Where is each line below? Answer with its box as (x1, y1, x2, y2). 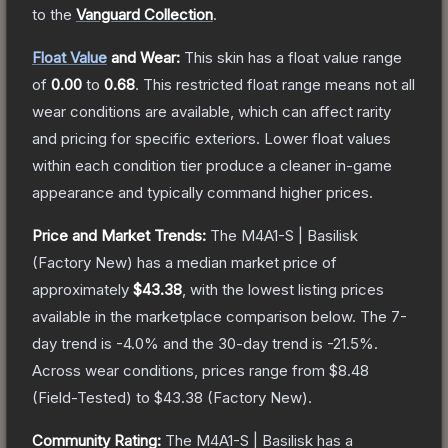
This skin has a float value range (184, 47, 402, 67)
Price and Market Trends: (32, 225, 206, 245)
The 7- (360, 306, 407, 326)
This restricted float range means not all (143, 74, 415, 94)
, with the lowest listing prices (182, 279, 384, 299)
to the (32, 4, 76, 24)
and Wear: (107, 47, 180, 67)
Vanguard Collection (76, 4, 213, 24)
